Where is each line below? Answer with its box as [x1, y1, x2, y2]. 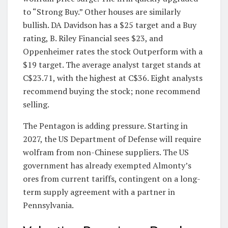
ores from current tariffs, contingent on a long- [23, 173, 201, 184]
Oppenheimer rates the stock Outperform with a [23, 45, 203, 57]
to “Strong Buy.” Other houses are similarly [23, 6, 181, 17]
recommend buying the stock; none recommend [23, 85, 200, 97]
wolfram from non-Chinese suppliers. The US [23, 146, 189, 158]
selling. [23, 98, 49, 110]
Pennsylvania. [23, 199, 74, 211]
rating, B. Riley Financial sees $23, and [23, 32, 163, 44]
